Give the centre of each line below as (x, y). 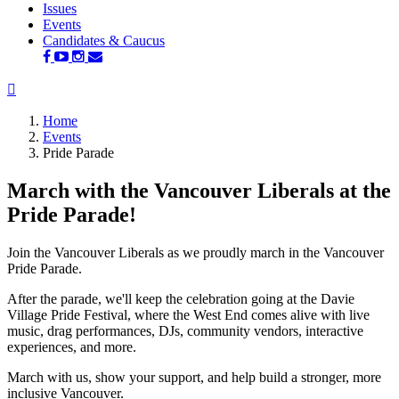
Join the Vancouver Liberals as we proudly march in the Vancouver (195, 252)
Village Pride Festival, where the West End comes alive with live (188, 314)
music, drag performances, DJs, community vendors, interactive (185, 330)
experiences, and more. (72, 346)
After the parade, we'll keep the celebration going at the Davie (181, 298)
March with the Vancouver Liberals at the (199, 190)
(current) (104, 24)
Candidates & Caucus (104, 41)
